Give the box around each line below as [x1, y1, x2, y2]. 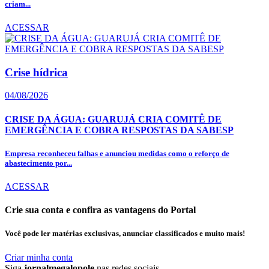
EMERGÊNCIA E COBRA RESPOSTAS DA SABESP [5, 124, 234, 135]
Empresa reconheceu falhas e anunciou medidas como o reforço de [5, 148, 229, 158]
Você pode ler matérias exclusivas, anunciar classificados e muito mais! [5, 229, 245, 238]
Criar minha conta [5, 252, 73, 262]
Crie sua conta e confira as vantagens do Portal [5, 205, 196, 216]
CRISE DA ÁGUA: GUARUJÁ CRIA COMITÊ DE [5, 113, 222, 124]
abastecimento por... [5, 158, 72, 168]
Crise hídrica [5, 65, 68, 79]
